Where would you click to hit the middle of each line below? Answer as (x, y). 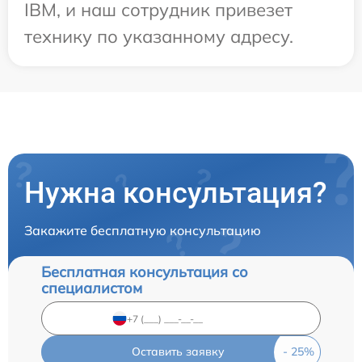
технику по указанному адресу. (159, 37)
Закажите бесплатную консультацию (143, 231)
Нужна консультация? (176, 194)
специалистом (92, 288)
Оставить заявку (178, 352)
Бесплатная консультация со (145, 272)
